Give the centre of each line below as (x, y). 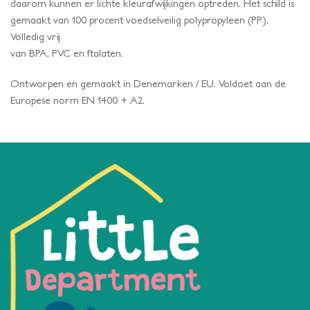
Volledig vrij (35, 36)
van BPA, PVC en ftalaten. (67, 53)
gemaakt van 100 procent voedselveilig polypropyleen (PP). (139, 19)
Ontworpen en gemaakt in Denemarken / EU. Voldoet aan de (148, 83)
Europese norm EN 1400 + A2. (77, 100)
